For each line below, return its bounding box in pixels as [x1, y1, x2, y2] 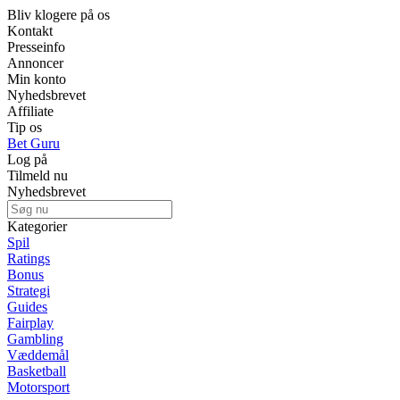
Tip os [7, 120, 42, 135]
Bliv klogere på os [7, 7, 110, 22]
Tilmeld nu [7, 168, 68, 183]
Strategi [7, 283, 50, 298]
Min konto [7, 71, 66, 87]
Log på [7, 152, 47, 167]
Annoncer [7, 55, 63, 71]
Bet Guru [7, 136, 60, 151]
